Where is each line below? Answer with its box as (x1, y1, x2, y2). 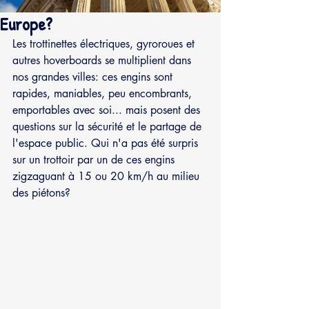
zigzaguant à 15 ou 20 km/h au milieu (12, 168, 203, 183)
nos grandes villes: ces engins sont (12, 69, 176, 84)
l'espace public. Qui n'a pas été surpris (12, 135, 201, 150)
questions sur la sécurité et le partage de (12, 119, 205, 134)
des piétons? (12, 185, 70, 200)
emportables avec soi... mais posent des (12, 102, 203, 117)
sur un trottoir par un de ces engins (12, 152, 178, 167)
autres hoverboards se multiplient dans (12, 52, 195, 68)
